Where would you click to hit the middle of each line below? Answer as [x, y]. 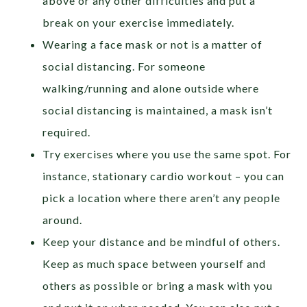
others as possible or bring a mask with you [158, 285]
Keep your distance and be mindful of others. [162, 241]
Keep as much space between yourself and [155, 263]
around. [64, 219]
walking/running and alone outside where [151, 88]
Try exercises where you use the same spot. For [167, 153]
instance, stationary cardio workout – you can [164, 175]
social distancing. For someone [124, 66]
